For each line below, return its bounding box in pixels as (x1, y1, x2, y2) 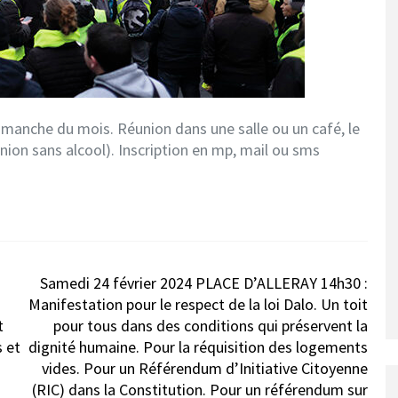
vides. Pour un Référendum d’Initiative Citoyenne (42, 358, 368, 378)
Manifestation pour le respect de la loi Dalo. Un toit (28, 294, 368, 314)
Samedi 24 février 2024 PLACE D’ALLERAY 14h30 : (40, 273, 368, 293)
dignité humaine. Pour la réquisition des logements (28, 337, 368, 357)
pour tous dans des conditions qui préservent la (53, 315, 368, 336)
